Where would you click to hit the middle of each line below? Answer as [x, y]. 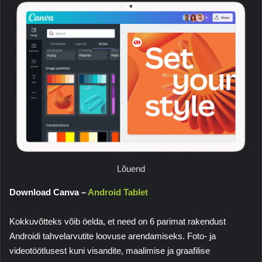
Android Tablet [118, 192]
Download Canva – [49, 192]
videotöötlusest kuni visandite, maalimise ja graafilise [110, 251]
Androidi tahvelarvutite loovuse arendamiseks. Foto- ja [113, 236]
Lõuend [131, 169]
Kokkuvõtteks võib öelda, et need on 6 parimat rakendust [118, 222]
